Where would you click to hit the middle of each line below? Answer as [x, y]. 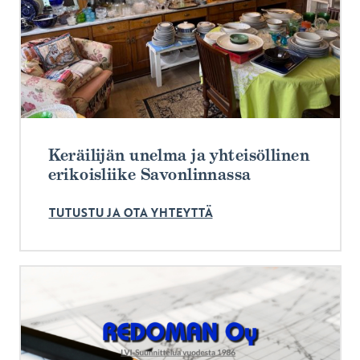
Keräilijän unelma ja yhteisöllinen [178, 155]
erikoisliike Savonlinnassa [149, 175]
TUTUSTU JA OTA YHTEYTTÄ [131, 213]
